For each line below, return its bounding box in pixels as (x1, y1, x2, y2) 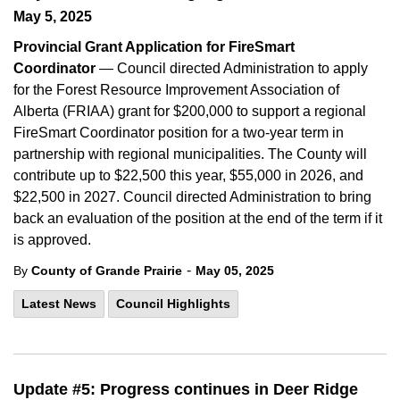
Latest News (21, 296, 96, 311)
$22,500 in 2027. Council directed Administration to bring (13, 189, 371, 204)
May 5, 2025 (13, 9, 92, 24)
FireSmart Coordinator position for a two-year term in (13, 125, 344, 140)
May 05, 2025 (196, 263, 274, 278)
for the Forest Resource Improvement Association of (13, 82, 339, 97)
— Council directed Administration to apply (99, 61, 368, 76)
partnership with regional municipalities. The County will (13, 146, 367, 162)
